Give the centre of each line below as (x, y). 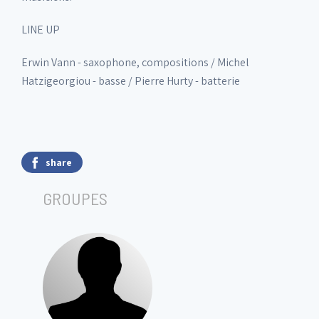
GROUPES (75, 198)
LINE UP (41, 30)
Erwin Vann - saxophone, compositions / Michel (135, 62)
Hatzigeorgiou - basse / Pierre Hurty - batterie (131, 81)
